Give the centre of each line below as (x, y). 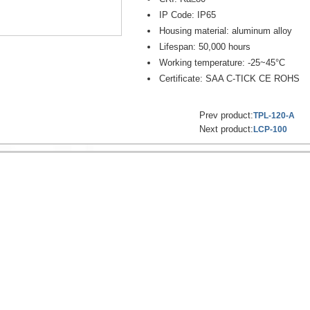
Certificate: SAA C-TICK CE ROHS (229, 79)
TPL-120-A (274, 116)
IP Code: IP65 (188, 15)
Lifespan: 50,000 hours (205, 47)
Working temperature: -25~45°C (222, 63)
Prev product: (226, 115)
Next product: (226, 129)
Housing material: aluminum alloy (226, 31)
